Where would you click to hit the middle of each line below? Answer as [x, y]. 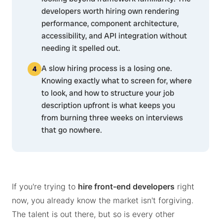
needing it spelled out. [81, 48]
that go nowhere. [72, 130]
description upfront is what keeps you [108, 105]
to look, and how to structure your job [108, 93]
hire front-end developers [126, 186]
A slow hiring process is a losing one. [107, 68]
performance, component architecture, [110, 23]
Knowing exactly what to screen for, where [117, 81]
